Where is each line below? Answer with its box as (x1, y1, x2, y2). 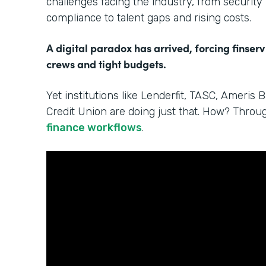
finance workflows (46, 121, 142, 135)
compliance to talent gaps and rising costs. (46, 11, 251, 25)
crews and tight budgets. (46, 56, 166, 72)
